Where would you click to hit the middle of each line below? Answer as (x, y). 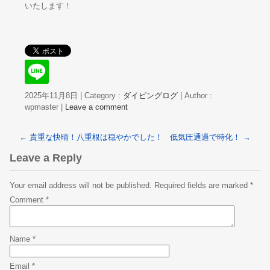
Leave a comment (96, 107)
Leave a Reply (46, 158)
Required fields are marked (202, 185)
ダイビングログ (150, 95)
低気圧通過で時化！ (206, 137)
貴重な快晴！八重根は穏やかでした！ (95, 137)
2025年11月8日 (51, 95)
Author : (198, 95)
